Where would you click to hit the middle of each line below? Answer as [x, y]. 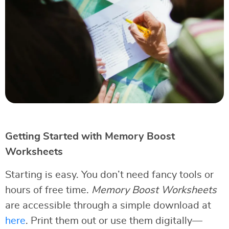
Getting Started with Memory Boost [90, 136]
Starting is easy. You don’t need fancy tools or [109, 175]
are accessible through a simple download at [108, 205]
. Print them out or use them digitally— [114, 221]
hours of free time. [48, 190]
